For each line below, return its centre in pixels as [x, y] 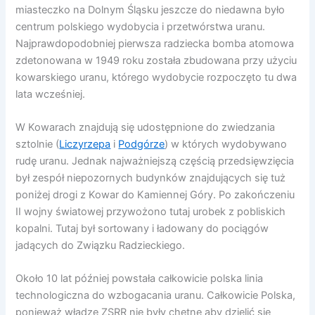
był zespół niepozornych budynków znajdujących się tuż [151, 178]
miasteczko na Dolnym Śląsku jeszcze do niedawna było [150, 9]
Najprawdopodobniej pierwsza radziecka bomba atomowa [155, 43]
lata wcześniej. [51, 94]
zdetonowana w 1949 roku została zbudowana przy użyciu [156, 60]
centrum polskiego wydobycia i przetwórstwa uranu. [141, 26]
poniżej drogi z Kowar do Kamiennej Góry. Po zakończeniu [155, 195]
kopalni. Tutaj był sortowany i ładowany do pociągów [142, 229]
